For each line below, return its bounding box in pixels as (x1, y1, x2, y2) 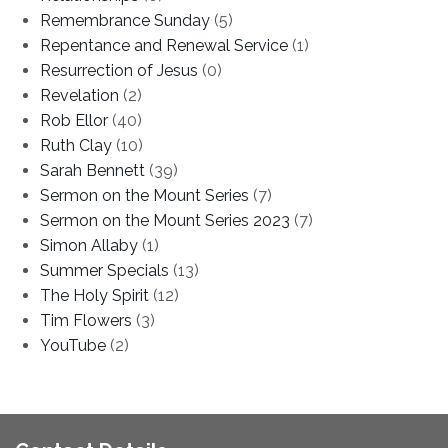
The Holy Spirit (40, 285, 149, 305)
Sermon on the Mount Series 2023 (40, 210, 290, 230)
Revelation (40, 85, 119, 105)
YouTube (40, 335, 106, 355)
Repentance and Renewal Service (40, 35, 288, 55)
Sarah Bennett (40, 160, 145, 180)
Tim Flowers (40, 310, 132, 330)
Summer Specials (40, 260, 169, 280)
